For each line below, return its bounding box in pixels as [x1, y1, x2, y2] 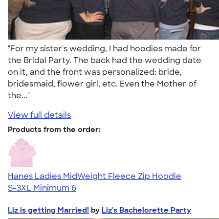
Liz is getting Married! [8, 205, 89, 215]
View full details [8, 109, 71, 120]
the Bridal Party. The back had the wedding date [8, 55, 201, 66]
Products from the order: [8, 124, 101, 134]
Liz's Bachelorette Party [102, 205, 191, 215]
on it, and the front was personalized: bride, [8, 66, 182, 77]
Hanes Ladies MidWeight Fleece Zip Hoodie [8, 171, 181, 181]
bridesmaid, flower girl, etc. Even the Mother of [8, 78, 197, 89]
